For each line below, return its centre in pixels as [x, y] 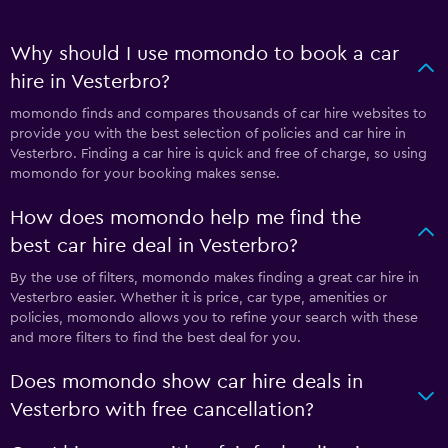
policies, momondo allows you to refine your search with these [214, 318]
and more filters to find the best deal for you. [155, 338]
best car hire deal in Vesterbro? [154, 246]
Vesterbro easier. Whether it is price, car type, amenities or [198, 298]
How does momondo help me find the [185, 218]
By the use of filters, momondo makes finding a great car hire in [214, 278]
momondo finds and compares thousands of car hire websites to [218, 114]
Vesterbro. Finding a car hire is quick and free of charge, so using [218, 154]
